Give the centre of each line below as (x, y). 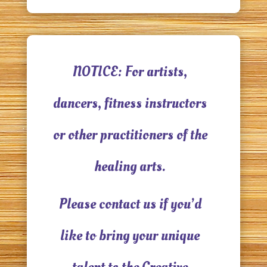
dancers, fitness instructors (130, 103)
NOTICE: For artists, (130, 72)
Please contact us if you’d (130, 204)
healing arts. (130, 167)
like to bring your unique (130, 236)
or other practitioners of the (130, 135)
